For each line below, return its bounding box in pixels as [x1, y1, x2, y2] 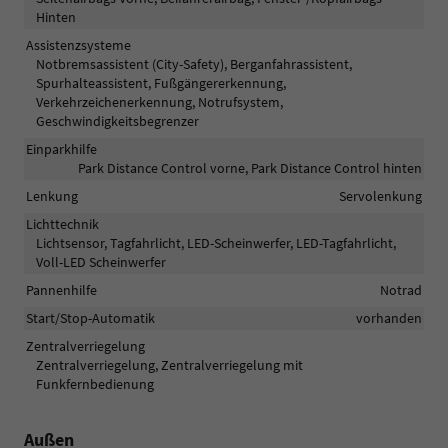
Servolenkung [339, 187, 422, 206]
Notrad [380, 281, 422, 300]
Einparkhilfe [26, 140, 97, 159]
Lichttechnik [26, 215, 99, 234]
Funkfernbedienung [36, 375, 154, 394]
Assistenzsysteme [26, 36, 131, 55]
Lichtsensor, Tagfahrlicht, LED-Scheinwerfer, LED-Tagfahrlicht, [36, 234, 396, 253]
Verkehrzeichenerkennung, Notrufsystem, [36, 93, 283, 112]
